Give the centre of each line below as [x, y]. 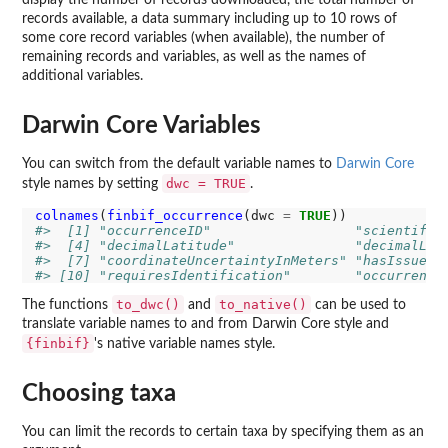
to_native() [263, 305]
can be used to [358, 305]
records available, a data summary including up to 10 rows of [209, 19]
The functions [67, 305]
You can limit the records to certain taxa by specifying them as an [223, 431]
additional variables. [82, 76]
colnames [66, 215]
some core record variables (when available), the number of [203, 38]
